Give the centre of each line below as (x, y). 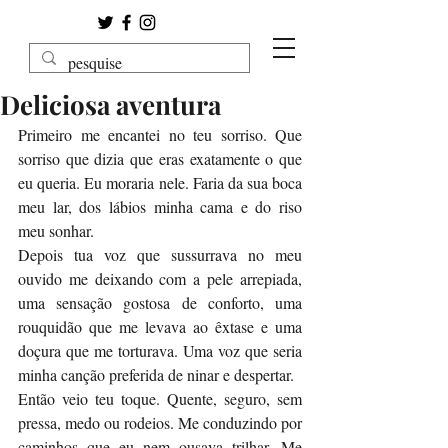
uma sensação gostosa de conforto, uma (160, 302)
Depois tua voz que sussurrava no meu (160, 254)
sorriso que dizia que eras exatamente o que (160, 158)
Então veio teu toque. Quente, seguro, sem (160, 398)
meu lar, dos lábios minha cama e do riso (160, 206)
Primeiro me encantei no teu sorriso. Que (160, 134)
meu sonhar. (56, 230)
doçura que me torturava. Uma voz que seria (160, 350)
